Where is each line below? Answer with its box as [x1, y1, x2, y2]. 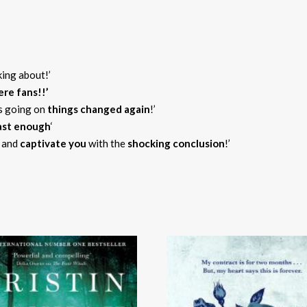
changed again [80, 102, 150, 115]
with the [88, 136, 127, 149]
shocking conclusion [127, 136, 225, 149]
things [47, 102, 78, 115]
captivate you [20, 136, 88, 149]
